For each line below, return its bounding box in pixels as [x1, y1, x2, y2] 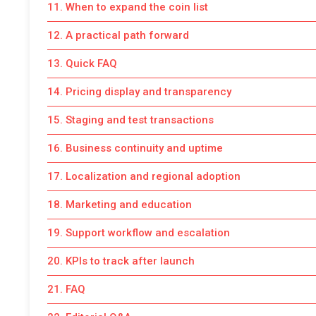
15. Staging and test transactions [47, 113, 214, 126]
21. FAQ [47, 282, 85, 296]
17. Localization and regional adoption [47, 169, 241, 183]
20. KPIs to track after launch [47, 254, 195, 267]
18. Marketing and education [47, 197, 192, 211]
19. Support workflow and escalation [47, 226, 230, 239]
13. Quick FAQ [47, 56, 117, 70]
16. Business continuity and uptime [47, 141, 223, 154]
